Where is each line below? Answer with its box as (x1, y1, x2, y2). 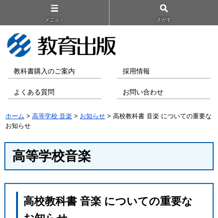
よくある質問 (14, 88, 55, 96)
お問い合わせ (123, 88, 164, 96)
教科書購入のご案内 (14, 68, 75, 75)
